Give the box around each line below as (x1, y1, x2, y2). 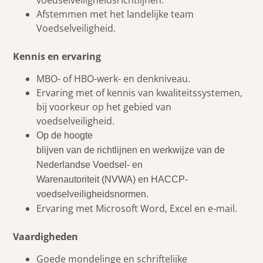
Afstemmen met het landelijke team (36, 7, 194, 21)
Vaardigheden (13, 230, 79, 243)
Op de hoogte (36, 130, 93, 140)
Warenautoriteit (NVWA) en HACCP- (36, 174, 188, 184)
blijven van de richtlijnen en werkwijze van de (36, 144, 225, 155)
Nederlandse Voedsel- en (36, 159, 143, 170)
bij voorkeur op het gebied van (36, 100, 172, 113)
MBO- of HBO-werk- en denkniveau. (36, 72, 191, 85)
